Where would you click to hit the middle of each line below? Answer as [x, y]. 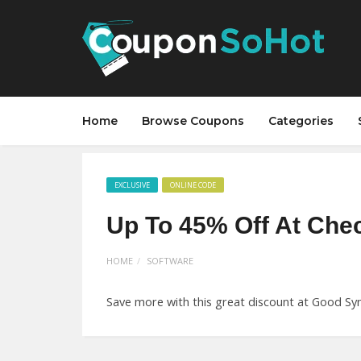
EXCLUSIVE [132, 185]
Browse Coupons [193, 121]
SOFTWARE [170, 261]
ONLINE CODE [193, 185]
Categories [301, 121]
